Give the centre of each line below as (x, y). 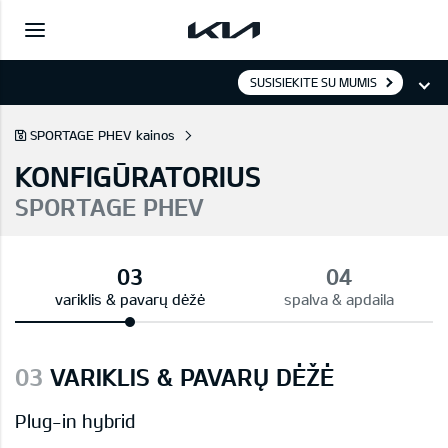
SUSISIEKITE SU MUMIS (313, 82)
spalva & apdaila (338, 299)
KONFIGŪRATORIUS (138, 176)
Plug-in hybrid (75, 421)
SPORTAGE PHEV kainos (102, 135)
